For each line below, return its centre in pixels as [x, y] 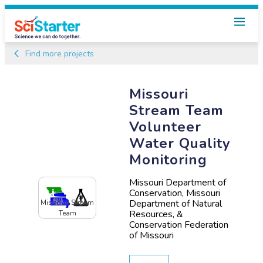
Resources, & [156, 214]
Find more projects [59, 54]
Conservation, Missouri [175, 193]
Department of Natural [176, 203]
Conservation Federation [179, 225]
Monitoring [168, 159]
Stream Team [177, 110]
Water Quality [180, 143]
